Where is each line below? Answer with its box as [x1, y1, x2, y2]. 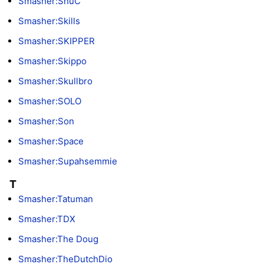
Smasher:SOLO [18, 95, 81, 107]
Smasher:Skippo [18, 55, 87, 67]
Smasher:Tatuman [18, 193, 93, 205]
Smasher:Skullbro [18, 75, 93, 87]
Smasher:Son [18, 115, 74, 127]
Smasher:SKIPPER [18, 35, 95, 47]
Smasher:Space [18, 136, 84, 147]
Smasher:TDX [18, 213, 75, 225]
